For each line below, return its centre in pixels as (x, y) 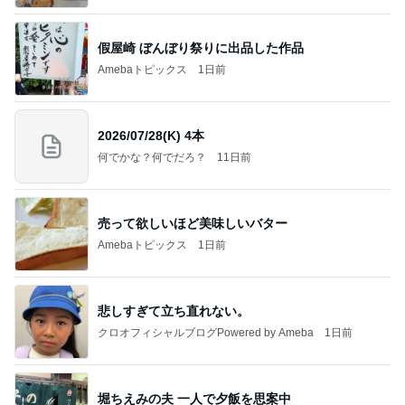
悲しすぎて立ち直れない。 (174, 311)
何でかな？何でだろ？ (152, 157)
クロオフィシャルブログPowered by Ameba (206, 332)
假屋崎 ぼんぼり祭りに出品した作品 (201, 47)
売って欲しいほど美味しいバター (193, 223)
